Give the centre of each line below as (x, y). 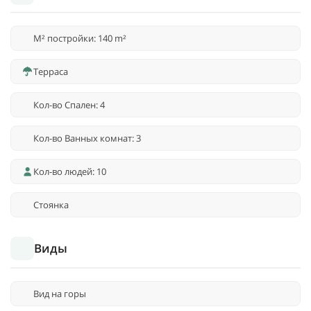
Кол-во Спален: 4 (69, 105)
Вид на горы (60, 294)
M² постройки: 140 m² (80, 39)
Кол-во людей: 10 (70, 172)
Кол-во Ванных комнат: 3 (87, 138)
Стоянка (51, 205)
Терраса (51, 72)
